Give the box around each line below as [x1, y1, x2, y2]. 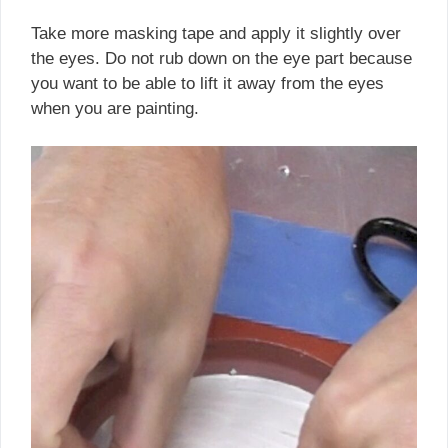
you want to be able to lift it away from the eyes [31, 73, 384, 93]
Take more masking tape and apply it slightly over [31, 23, 401, 43]
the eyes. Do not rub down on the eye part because [31, 48, 412, 68]
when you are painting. [31, 98, 199, 118]
